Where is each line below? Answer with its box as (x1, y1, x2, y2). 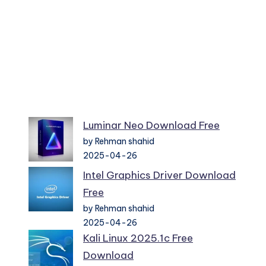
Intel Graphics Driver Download (83, 169, 236, 182)
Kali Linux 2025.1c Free (83, 232, 193, 245)
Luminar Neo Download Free (83, 119, 220, 132)
